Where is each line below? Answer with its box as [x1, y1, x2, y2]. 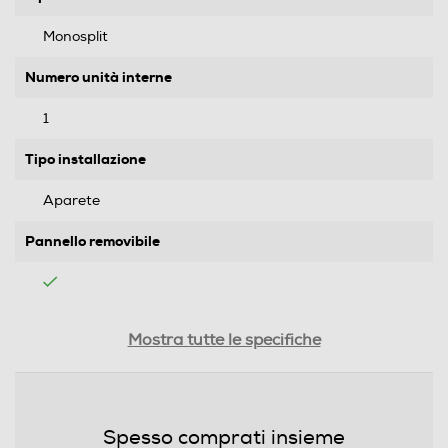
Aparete [43, 192, 100, 210]
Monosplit [43, 28, 108, 46]
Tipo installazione [25, 150, 146, 169]
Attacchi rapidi [25, 315, 128, 334]
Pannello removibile [25, 232, 160, 251]
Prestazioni [15, 413, 93, 432]
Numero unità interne [25, 68, 172, 87]
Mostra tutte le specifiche [127, 330, 321, 351]
